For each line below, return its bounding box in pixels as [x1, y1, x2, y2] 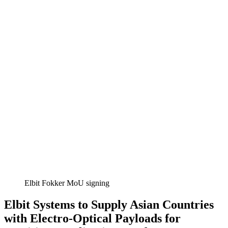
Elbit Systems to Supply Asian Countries [4, 197, 214, 211]
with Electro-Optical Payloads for [4, 211, 181, 225]
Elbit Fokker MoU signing [24, 178, 109, 187]
